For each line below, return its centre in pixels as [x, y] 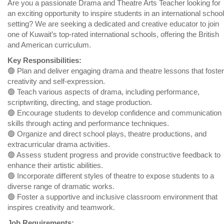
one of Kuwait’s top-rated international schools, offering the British [113, 34]
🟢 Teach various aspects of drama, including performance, [103, 92]
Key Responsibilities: [44, 60]
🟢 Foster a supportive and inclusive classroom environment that [112, 197]
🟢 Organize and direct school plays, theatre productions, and [107, 134]
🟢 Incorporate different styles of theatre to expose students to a [111, 176]
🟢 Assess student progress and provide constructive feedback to [114, 155]
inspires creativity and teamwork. [61, 207]
